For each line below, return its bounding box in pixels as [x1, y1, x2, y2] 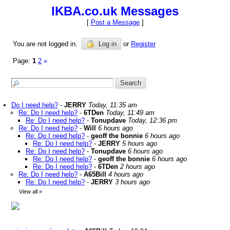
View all [19, 188, 37, 195]
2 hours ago [120, 163, 155, 170]
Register [131, 40, 156, 48]
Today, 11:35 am [88, 101, 137, 109]
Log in [97, 40, 117, 48]
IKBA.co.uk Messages [51, 4, 179, 18]
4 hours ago [108, 170, 143, 178]
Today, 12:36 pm [128, 117, 177, 124]
